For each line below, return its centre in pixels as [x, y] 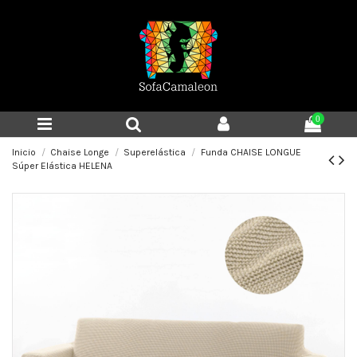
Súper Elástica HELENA [62, 166]
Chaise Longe [80, 152]
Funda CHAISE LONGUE [251, 152]
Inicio [24, 152]
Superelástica [155, 152]
